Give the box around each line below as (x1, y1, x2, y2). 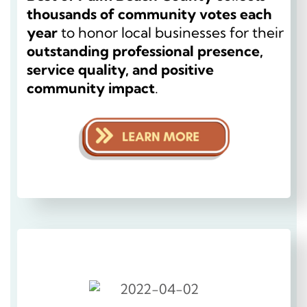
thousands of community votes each (27, 4, 272, 23)
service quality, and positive (27, 60, 214, 78)
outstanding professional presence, (27, 41, 263, 60)
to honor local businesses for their (58, 23, 284, 41)
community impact (27, 78, 155, 97)
